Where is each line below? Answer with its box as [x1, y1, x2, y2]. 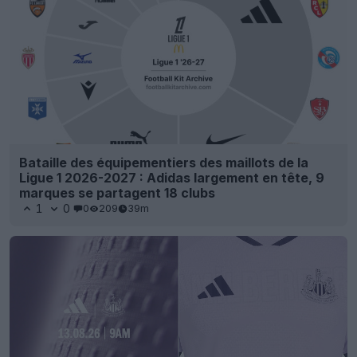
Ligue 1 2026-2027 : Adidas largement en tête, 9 [19, 169, 324, 186]
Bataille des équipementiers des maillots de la [19, 154, 308, 171]
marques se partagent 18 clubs [19, 184, 215, 201]
